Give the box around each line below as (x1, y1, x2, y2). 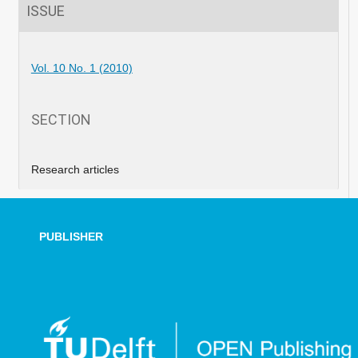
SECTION (30, 110, 91, 128)
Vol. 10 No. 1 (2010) (30, 62, 133, 75)
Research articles (30, 162, 119, 176)
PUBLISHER (38, 229, 103, 243)
